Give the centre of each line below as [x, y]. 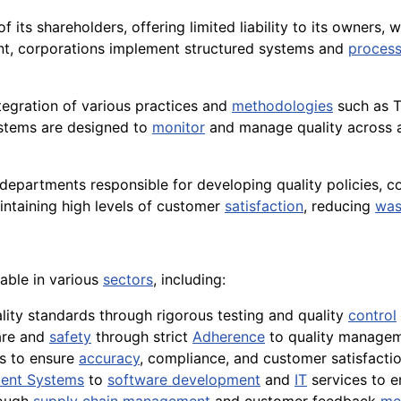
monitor [179, 128]
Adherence [229, 337]
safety [70, 337]
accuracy [109, 358]
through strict [142, 337]
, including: [189, 280]
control [372, 316]
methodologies [282, 106]
